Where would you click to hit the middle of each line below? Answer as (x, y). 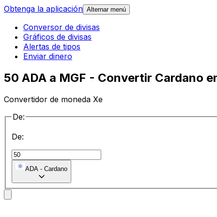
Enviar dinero (48, 56)
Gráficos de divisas (57, 37)
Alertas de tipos (52, 47)
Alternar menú (106, 10)
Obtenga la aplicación (43, 9)
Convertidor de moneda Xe (53, 99)
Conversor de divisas (62, 27)
